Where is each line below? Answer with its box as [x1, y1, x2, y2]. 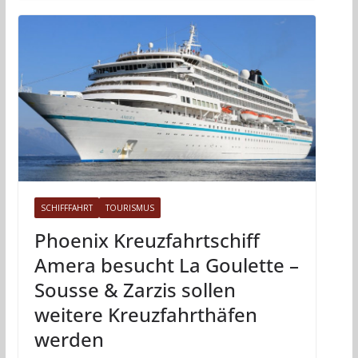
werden [34, 325, 104, 352]
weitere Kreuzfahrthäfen [34, 300, 257, 328]
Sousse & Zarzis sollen [34, 276, 236, 303]
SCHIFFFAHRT [40, 201, 93, 213]
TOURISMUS [105, 201, 154, 213]
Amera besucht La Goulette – [34, 251, 299, 278]
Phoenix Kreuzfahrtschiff [34, 226, 260, 253]
